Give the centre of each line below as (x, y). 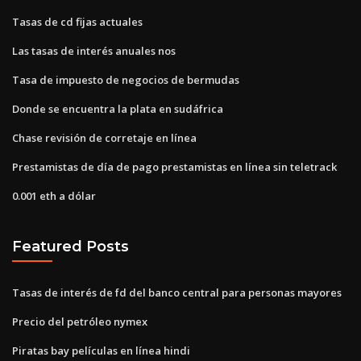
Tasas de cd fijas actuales (77, 21)
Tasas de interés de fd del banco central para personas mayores (177, 292)
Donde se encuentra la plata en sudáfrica (118, 108)
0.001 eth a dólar (54, 195)
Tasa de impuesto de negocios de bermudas (126, 79)
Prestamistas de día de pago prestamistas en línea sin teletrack (174, 166)
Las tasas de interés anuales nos (94, 50)
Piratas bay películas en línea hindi (101, 350)
